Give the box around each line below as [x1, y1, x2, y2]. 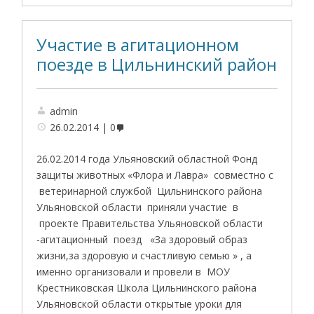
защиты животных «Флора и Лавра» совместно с [36, 168, 274, 182]
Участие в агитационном [36, 33, 240, 56]
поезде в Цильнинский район [36, 53, 278, 76]
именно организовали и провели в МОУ [36, 264, 231, 278]
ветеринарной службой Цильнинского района [36, 184, 263, 198]
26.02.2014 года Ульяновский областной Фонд [36, 151, 258, 165]
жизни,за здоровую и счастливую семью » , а [36, 248, 252, 262]
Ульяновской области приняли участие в [36, 200, 239, 214]
